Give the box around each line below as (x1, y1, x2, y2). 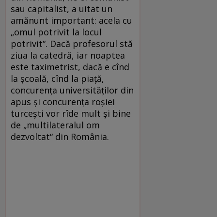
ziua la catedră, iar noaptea (11, 49, 125, 61)
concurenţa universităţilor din (11, 84, 134, 96)
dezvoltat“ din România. (11, 130, 109, 142)
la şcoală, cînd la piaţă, (11, 72, 104, 84)
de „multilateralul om (11, 119, 100, 131)
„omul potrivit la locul (11, 26, 102, 38)
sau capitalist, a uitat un (11, 2, 112, 15)
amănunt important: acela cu (11, 14, 132, 26)
